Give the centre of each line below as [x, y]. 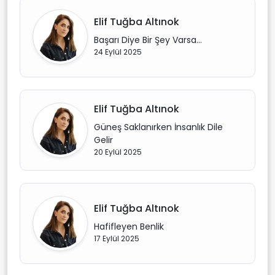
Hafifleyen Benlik [129, 227]
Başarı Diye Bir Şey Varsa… [148, 40]
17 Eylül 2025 [117, 238]
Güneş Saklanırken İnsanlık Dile [158, 127]
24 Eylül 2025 [118, 52]
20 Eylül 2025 [118, 152]
